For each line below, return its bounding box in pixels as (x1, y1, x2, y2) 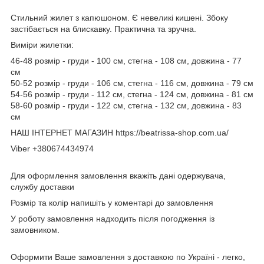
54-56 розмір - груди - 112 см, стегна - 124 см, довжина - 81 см (11, 90, 253, 100)
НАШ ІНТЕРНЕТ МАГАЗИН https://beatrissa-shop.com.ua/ (11, 128, 229, 138)
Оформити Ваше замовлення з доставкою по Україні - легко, (11, 252, 245, 262)
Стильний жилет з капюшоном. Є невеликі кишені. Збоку (11, 13, 228, 23)
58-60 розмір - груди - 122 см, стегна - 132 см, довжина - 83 (11, 101, 242, 111)
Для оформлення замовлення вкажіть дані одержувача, (11, 171, 226, 181)
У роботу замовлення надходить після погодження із (11, 214, 214, 224)
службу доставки (11, 182, 74, 192)
